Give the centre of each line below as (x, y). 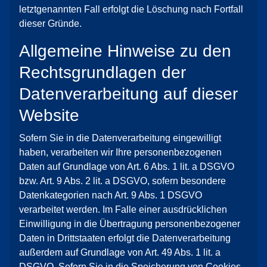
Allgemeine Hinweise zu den (125, 51)
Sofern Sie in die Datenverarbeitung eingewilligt (120, 138)
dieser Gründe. (50, 24)
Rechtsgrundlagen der (103, 72)
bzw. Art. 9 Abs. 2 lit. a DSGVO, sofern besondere (122, 181)
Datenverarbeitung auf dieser (128, 94)
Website (49, 115)
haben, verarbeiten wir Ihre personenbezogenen (120, 152)
